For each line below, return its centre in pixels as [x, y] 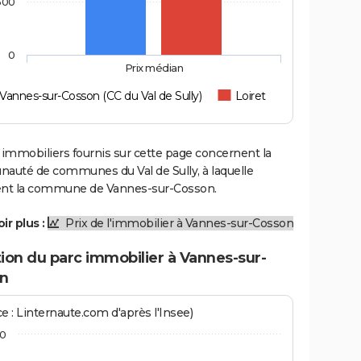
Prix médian [154, 67]
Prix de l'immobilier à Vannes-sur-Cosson [178, 223]
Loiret [250, 95]
